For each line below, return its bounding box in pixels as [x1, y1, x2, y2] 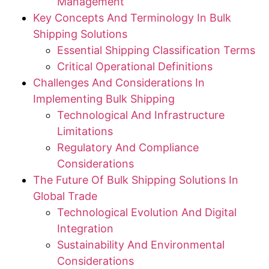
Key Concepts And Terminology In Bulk [33, 11, 231, 25]
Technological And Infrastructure [57, 109, 225, 122]
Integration [57, 222, 113, 235]
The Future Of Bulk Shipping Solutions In [33, 174, 238, 187]
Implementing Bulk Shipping [33, 92, 175, 106]
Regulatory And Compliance [57, 141, 199, 154]
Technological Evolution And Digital [57, 206, 237, 219]
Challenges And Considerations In [33, 76, 205, 89]
